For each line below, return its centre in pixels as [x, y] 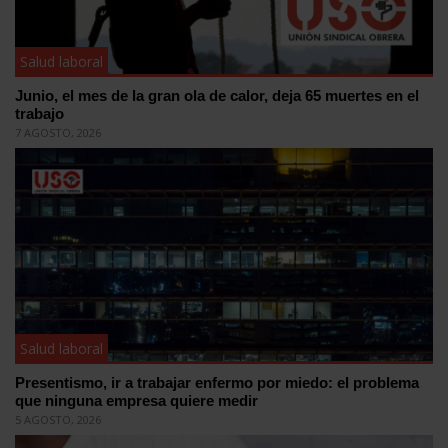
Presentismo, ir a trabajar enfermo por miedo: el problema [217, 382]
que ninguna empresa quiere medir [136, 400]
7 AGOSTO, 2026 [58, 133]
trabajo [39, 114]
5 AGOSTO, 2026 [58, 419]
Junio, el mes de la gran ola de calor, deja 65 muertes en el [217, 96]
